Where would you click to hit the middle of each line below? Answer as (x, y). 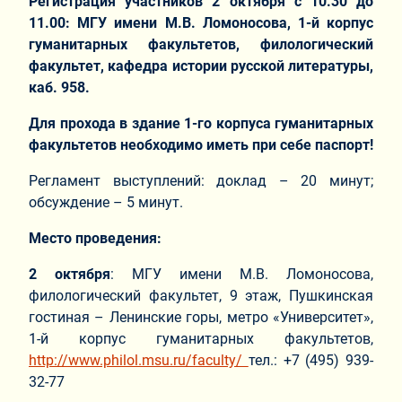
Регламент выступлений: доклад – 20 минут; (201, 180)
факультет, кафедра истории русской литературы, (201, 66)
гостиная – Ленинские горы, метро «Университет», (201, 317)
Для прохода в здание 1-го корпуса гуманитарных (201, 123)
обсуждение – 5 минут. (106, 202)
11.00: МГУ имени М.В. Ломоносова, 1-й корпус (201, 22)
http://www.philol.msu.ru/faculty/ (139, 360)
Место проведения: (95, 238)
